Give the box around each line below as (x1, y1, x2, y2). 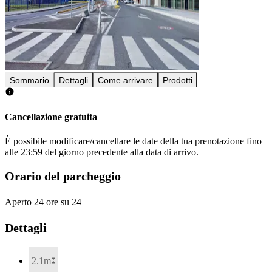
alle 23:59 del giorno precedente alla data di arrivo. (5, 146, 199, 157)
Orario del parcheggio (5, 169, 121, 183)
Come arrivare (98, 75, 153, 86)
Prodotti (163, 75, 192, 86)
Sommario (10, 75, 49, 86)
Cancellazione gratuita (5, 112, 97, 123)
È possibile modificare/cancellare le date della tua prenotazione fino (5, 135, 262, 146)
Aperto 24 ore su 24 (5, 196, 81, 207)
